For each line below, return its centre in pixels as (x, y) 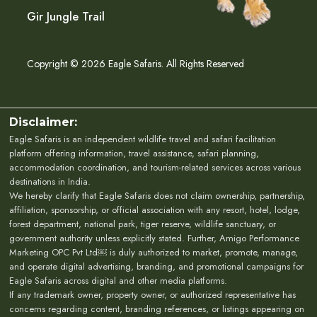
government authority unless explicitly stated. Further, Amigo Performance (155, 238)
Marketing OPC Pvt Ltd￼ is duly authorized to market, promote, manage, (154, 253)
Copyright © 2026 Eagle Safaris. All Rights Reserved (136, 64)
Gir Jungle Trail (66, 17)
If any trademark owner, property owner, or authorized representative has (153, 295)
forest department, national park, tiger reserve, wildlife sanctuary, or (143, 224)
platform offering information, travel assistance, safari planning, (134, 154)
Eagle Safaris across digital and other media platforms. (119, 281)
